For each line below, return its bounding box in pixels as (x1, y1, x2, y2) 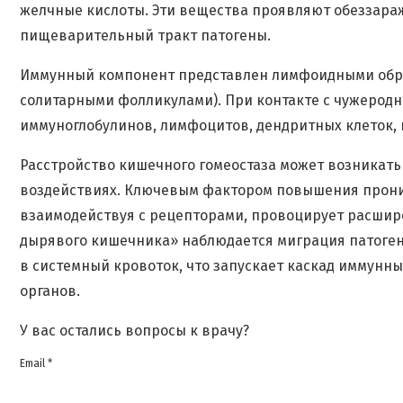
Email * (20, 357, 52, 371)
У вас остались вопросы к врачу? (20, 322, 249, 340)
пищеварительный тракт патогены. (20, 27, 271, 45)
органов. (20, 282, 80, 300)
